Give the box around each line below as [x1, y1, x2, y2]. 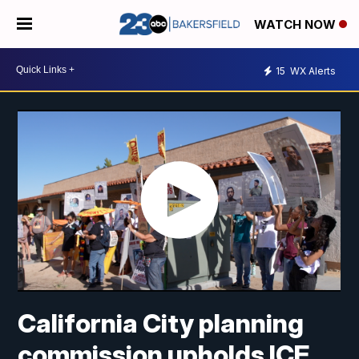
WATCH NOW [254, 17, 339, 33]
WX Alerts [288, 64, 336, 77]
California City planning [18, 308, 305, 340]
